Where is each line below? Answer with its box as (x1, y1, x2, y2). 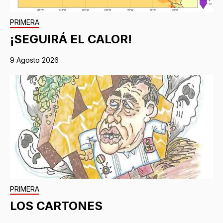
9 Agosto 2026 (10, 56, 59, 65)
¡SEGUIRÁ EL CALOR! (10, 32, 132, 47)
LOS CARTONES (10, 199, 103, 214)
